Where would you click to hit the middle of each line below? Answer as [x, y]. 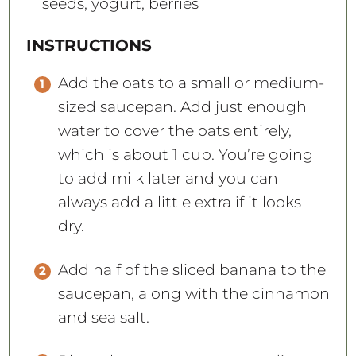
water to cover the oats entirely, [174, 130]
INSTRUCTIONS [89, 45]
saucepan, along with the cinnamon [193, 293]
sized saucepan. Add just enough [182, 106]
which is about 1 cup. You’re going [185, 154]
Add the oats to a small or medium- [191, 83]
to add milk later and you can [168, 178]
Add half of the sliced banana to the [192, 269]
